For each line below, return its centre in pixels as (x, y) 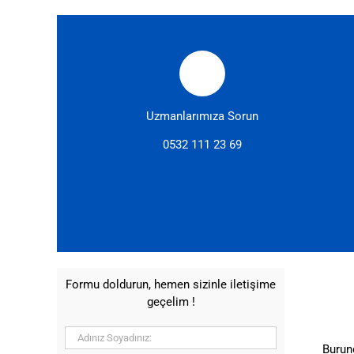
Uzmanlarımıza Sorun (202, 117)
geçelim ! (171, 302)
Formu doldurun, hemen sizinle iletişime (171, 285)
